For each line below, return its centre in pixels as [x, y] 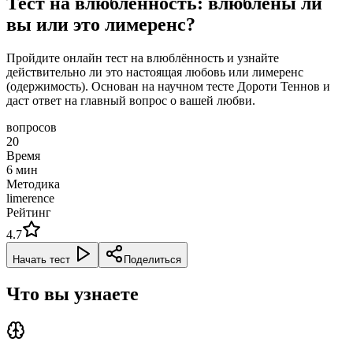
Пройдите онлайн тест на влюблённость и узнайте [143, 58]
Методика [33, 184]
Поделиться [152, 259]
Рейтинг [29, 212]
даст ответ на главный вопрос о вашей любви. [131, 100]
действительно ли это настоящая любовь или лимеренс [155, 72]
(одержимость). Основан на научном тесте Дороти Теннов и [168, 86]
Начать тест [41, 259]
